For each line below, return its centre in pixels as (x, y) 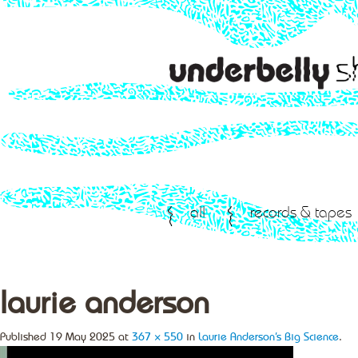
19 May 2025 (82, 337)
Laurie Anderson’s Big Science (268, 337)
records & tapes (301, 214)
